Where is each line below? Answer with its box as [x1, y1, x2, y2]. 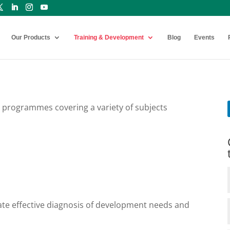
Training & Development [74, 34, 144, 41]
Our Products [11, 34, 50, 41]
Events [194, 34, 215, 41]
